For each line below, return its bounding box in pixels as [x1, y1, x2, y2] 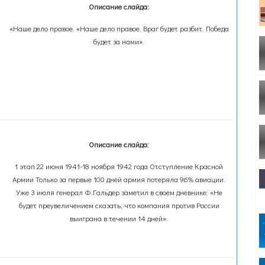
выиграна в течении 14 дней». [70, 214, 169, 223]
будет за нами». [93, 37, 145, 46]
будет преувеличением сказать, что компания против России [18, 201, 219, 210]
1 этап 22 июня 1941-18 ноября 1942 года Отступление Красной [15, 161, 224, 171]
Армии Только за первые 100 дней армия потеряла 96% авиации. [12, 174, 226, 184]
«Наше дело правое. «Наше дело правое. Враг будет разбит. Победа [9, 24, 229, 33]
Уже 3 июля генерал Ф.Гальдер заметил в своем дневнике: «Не [15, 188, 222, 197]
